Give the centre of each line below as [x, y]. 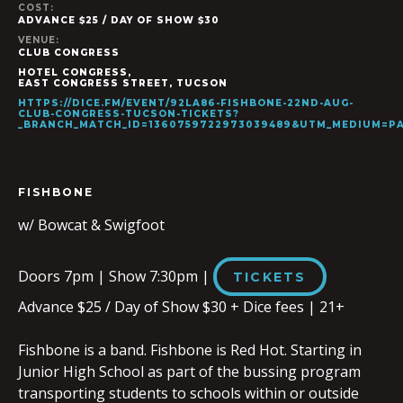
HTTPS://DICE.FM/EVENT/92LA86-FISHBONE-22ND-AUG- [186, 103]
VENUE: [39, 40]
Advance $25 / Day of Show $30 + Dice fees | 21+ [181, 307]
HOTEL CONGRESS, [75, 73]
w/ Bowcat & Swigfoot [91, 225]
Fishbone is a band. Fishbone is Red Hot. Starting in [190, 350]
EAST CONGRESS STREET [94, 84]
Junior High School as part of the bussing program [189, 372]
